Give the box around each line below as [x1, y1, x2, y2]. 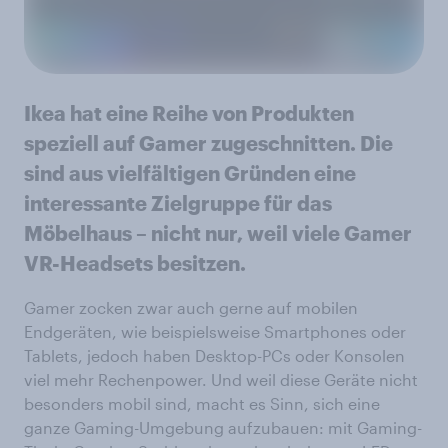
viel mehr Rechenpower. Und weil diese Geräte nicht [24, 370, 418, 390]
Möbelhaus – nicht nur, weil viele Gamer [24, 221, 412, 246]
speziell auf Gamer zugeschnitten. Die [24, 131, 393, 156]
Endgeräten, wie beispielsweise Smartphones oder [24, 322, 406, 342]
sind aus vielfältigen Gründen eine [24, 161, 356, 186]
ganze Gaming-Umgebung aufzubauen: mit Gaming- [24, 418, 422, 438]
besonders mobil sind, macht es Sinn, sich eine [24, 394, 380, 414]
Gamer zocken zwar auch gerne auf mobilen [24, 298, 358, 318]
